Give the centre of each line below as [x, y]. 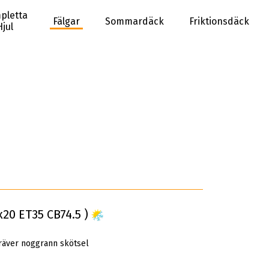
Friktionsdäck [219, 21]
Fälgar [66, 21]
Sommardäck [134, 21]
